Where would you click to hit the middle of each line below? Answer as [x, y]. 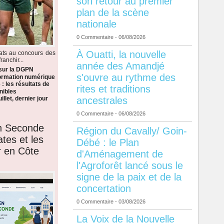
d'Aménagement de [119, 154]
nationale [96, 24]
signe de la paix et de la [129, 177]
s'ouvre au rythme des [126, 78]
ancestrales [102, 101]
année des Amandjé [120, 66]
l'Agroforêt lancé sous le [129, 166]
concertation [103, 189]
